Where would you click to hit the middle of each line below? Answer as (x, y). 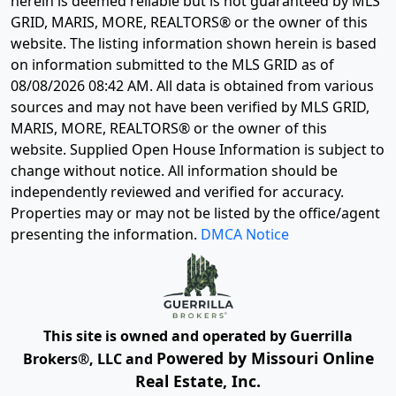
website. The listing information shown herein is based (194, 44)
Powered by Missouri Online (265, 358)
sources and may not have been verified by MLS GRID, (190, 107)
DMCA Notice (245, 235)
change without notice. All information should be (174, 171)
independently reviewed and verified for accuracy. (177, 192)
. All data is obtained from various (262, 86)
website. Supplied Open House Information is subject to (198, 150)
